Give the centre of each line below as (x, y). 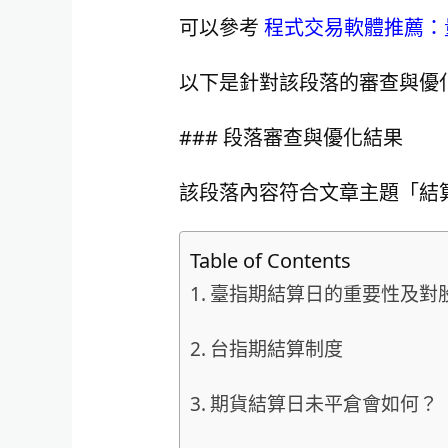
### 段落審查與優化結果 (290, 137)
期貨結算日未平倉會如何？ (323, 403)
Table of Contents (270, 261)
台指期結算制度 (276, 348)
